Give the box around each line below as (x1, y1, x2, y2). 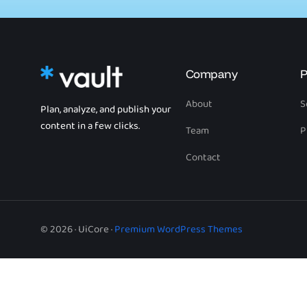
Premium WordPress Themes (114, 221, 243, 238)
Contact (185, 149, 221, 166)
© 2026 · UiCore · (40, 221, 114, 238)
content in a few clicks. (40, 118, 140, 135)
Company (185, 66, 238, 81)
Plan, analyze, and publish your (40, 101, 171, 119)
